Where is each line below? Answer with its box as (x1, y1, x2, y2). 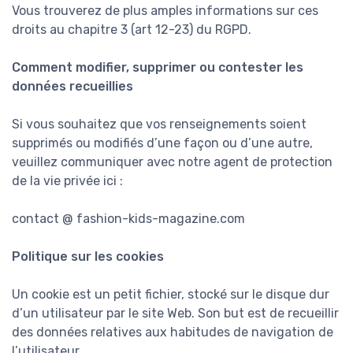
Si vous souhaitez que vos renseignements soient (12, 117, 307, 132)
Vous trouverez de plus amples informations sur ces (12, 3, 318, 19)
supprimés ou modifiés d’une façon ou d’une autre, (12, 136, 313, 151)
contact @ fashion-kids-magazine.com (12, 211, 245, 227)
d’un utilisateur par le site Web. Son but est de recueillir (12, 306, 339, 321)
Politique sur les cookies (12, 249, 164, 265)
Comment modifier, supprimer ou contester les (12, 60, 303, 76)
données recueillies (12, 79, 133, 95)
